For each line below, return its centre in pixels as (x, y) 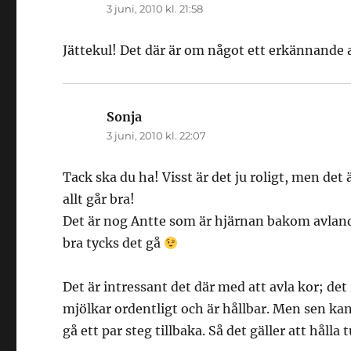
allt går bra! (99, 199)
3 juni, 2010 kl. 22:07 (157, 136)
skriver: (166, 117)
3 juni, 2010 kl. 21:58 (155, 9)
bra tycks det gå (114, 243)
